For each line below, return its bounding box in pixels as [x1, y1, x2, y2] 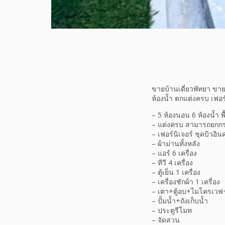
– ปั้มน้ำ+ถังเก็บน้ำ [152, 195, 208, 205]
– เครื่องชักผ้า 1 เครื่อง [152, 176, 220, 186]
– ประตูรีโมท [152, 205, 192, 215]
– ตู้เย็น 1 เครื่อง [152, 167, 200, 177]
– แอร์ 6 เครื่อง [152, 148, 197, 158]
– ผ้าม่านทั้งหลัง [152, 138, 200, 148]
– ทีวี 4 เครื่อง [152, 157, 193, 167]
